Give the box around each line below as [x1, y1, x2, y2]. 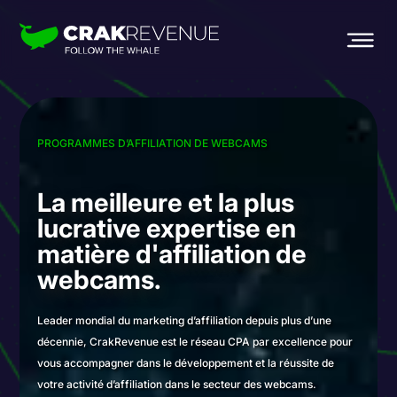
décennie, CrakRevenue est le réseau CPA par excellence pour [37, 335, 354, 348]
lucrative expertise [37, 213, 267, 244]
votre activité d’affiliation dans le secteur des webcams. [37, 378, 317, 391]
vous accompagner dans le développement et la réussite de [37, 356, 335, 370]
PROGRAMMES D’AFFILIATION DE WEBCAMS [37, 136, 269, 150]
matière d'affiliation [37, 238, 276, 269]
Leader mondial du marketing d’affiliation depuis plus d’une [37, 314, 332, 327]
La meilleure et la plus [37, 187, 295, 218]
